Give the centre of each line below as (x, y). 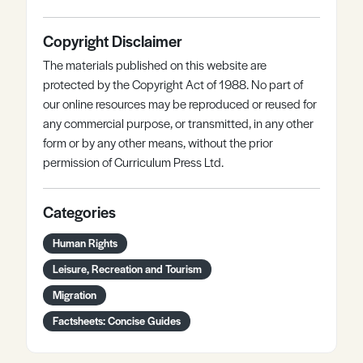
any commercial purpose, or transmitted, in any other (178, 123)
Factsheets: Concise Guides (117, 320)
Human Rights (85, 243)
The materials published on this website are (155, 64)
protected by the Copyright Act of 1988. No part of (173, 84)
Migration (75, 295)
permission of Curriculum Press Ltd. (133, 162)
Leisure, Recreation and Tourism (127, 269)
